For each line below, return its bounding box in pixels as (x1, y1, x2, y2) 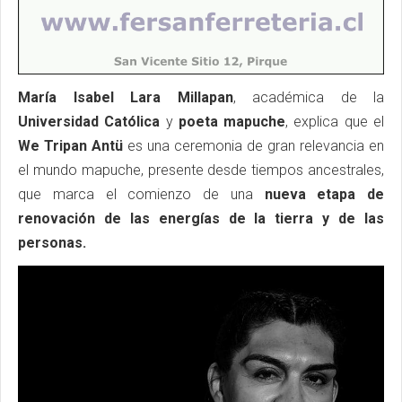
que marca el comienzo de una (18, 185, 265, 203)
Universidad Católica (18, 112, 161, 130)
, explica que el (285, 112, 385, 130)
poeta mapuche (178, 112, 286, 130)
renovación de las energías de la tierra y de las (18, 209, 384, 227)
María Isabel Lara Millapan (18, 88, 233, 106)
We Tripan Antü (18, 136, 123, 154)
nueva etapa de (264, 185, 384, 203)
